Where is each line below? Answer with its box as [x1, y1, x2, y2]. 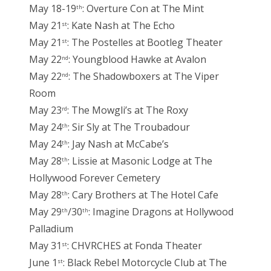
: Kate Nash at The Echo [67, 19, 175, 33]
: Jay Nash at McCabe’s [68, 137, 169, 151]
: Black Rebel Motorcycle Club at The [63, 256, 227, 270]
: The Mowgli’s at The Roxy [67, 103, 188, 117]
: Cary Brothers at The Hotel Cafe [68, 188, 218, 202]
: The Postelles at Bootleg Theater [67, 36, 223, 50]
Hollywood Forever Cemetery [29, 171, 160, 185]
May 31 [29, 239, 62, 253]
